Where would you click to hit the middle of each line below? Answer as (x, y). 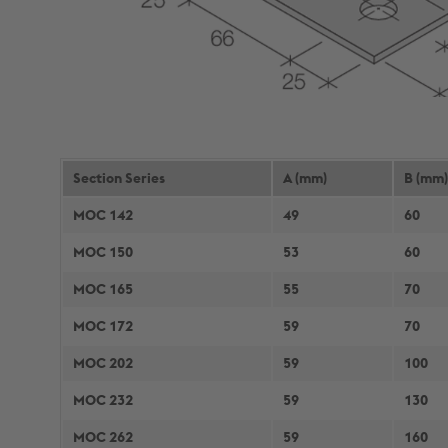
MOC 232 (103, 400)
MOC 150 (103, 252)
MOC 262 (103, 437)
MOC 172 (103, 326)
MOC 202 (103, 363)
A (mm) (305, 178)
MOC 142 (103, 215)
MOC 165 (103, 289)
